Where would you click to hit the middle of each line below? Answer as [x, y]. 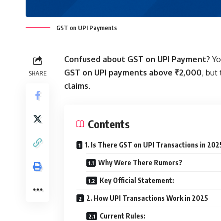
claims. [77, 86]
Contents [109, 124]
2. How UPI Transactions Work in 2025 [147, 198]
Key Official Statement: [137, 181]
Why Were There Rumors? [140, 163]
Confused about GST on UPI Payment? [137, 59]
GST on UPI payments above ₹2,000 [133, 73]
